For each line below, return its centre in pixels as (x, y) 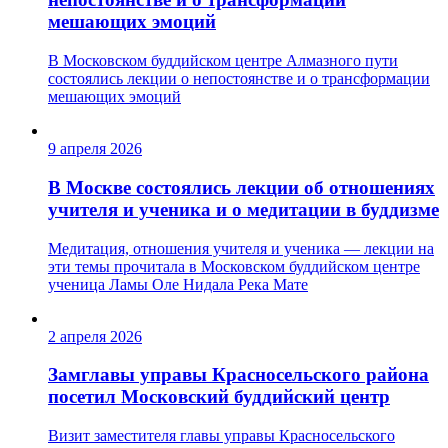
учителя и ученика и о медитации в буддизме (243, 209)
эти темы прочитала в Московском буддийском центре (234, 266)
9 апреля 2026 (95, 149)
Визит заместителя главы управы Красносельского (221, 435)
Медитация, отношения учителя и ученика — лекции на (241, 248)
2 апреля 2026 (95, 336)
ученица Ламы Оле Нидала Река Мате (178, 284)
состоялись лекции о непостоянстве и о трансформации (239, 79)
